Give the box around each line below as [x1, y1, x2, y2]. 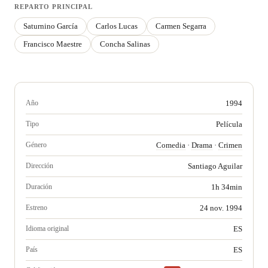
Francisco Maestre [23, 39, 82, 48]
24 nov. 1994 [200, 203, 242, 212]
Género [26, 141, 47, 149]
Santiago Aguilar [188, 162, 242, 170]
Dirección [26, 162, 53, 170]
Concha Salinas [100, 39, 150, 48]
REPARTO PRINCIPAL [14, 3, 93, 10]
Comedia [156, 141, 185, 150]
